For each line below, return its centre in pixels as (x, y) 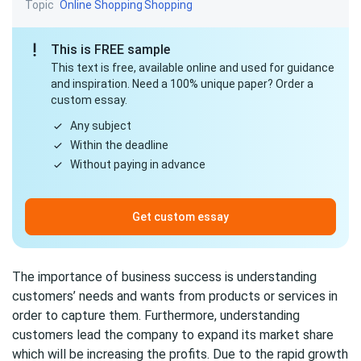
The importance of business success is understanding (164, 277)
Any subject (101, 126)
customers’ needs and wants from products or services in (175, 296)
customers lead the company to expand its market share (173, 335)
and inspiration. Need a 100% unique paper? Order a (182, 84)
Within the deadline (119, 145)
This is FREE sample (110, 50)
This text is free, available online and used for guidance (193, 68)
